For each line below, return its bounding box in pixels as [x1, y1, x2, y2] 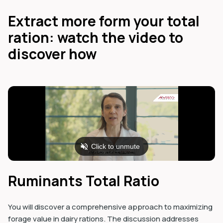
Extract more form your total [8, 11, 200, 30]
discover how [8, 44, 97, 63]
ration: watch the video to [8, 27, 183, 47]
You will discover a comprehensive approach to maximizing [8, 201, 213, 212]
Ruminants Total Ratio [8, 171, 159, 190]
